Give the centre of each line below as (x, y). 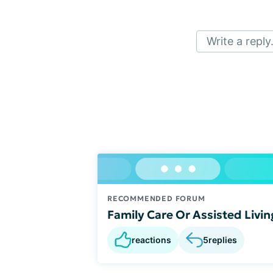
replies (223, 240)
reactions (151, 239)
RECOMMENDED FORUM (156, 198)
